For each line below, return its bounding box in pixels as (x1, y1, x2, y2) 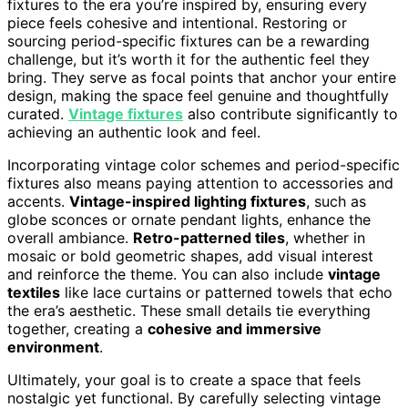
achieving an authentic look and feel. (7, 122, 260, 141)
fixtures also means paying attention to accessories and (7, 173, 393, 192)
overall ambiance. (7, 228, 133, 247)
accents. (7, 191, 69, 210)
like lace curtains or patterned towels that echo (60, 282, 393, 301)
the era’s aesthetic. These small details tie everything (7, 301, 371, 320)
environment (7, 337, 99, 356)
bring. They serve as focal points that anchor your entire (7, 67, 396, 87)
